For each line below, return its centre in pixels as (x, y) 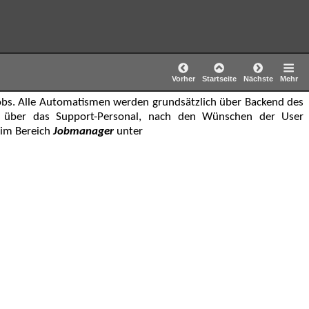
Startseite (219, 79)
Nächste (258, 79)
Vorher (183, 79)
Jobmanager (84, 132)
